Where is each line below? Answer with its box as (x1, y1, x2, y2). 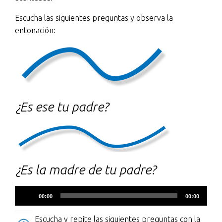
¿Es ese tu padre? (15, 99, 109, 114)
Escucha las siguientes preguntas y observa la (15, 13, 173, 22)
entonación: (15, 25, 55, 35)
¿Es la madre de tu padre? (15, 162, 156, 177)
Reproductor (14, 186, 59, 196)
